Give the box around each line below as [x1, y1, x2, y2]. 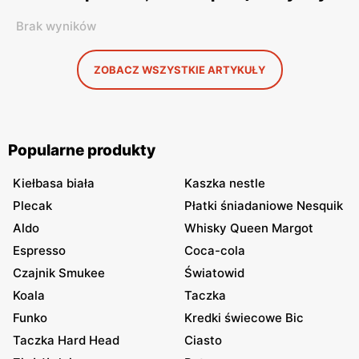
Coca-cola [184, 243, 245, 258]
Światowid [184, 265, 244, 280]
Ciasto [184, 333, 222, 348]
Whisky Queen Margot [184, 220, 313, 236]
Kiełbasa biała [13, 175, 95, 191]
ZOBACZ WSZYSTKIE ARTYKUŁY [94, 63, 265, 76]
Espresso [13, 243, 66, 258]
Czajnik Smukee [13, 265, 105, 280]
